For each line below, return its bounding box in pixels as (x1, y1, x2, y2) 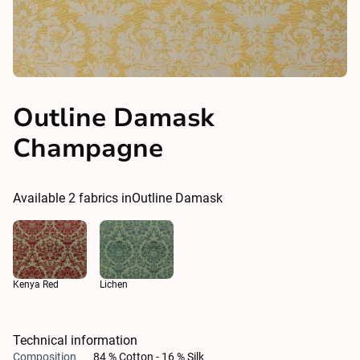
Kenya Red (13, 279, 59, 291)
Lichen (100, 279, 128, 291)
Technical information (13, 333, 137, 349)
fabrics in (76, 190, 132, 206)
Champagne (13, 131, 163, 166)
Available (13, 190, 68, 206)
